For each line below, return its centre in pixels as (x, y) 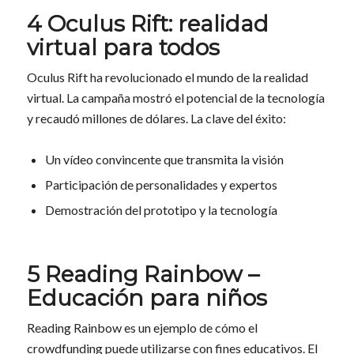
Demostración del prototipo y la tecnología (161, 210)
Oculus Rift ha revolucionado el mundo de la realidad (167, 77)
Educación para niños (147, 298)
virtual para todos (123, 47)
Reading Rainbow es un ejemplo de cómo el (142, 328)
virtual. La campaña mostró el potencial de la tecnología (175, 97)
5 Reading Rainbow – (143, 275)
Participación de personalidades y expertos (161, 185)
